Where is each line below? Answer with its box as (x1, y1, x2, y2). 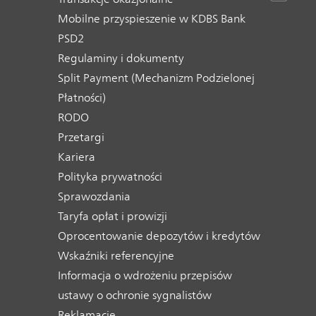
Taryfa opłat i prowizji (58, 209, 167, 223)
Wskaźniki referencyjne (58, 249, 174, 262)
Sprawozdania (58, 190, 130, 203)
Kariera (58, 150, 95, 164)
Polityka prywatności (58, 170, 162, 183)
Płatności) (58, 91, 106, 104)
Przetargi (58, 130, 104, 144)
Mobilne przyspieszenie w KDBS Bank (58, 12, 245, 25)
